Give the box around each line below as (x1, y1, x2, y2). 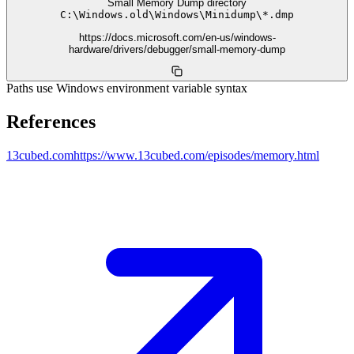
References (6, 111, 96, 132)
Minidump (205, 9, 256, 21)
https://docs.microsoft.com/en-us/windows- (78, 31, 276, 43)
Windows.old (79, 9, 149, 21)
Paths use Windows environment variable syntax (6, 81, 247, 95)
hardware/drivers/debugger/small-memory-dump (69, 43, 285, 55)
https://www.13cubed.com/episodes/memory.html (73, 148, 319, 162)
